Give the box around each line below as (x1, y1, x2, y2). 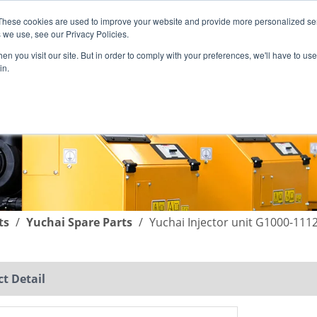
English (24, 25, 59, 39)
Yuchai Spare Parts (26, 214, 132, 230)
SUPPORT (76, 76, 122, 90)
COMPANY (200, 76, 250, 90)
